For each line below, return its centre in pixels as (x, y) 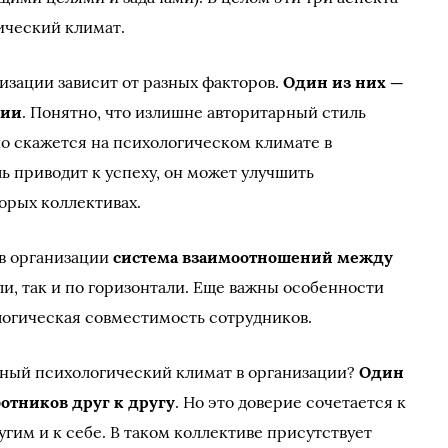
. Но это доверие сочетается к (291, 402)
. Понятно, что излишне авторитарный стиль (194, 112)
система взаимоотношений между (253, 257)
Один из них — (344, 82)
